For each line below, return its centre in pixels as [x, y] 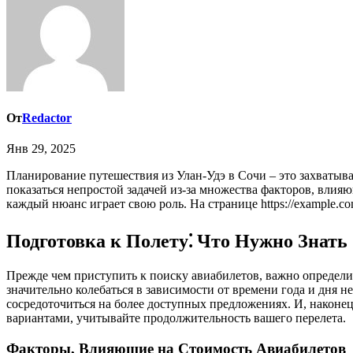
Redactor [47, 118]
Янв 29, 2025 [41, 149]
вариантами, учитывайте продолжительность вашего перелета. [176, 318]
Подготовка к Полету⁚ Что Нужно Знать [177, 242]
